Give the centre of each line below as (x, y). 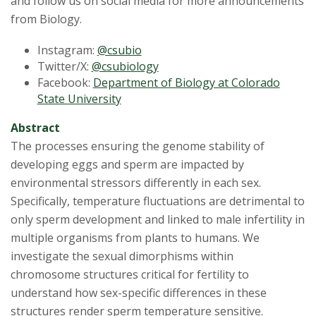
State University (79, 99)
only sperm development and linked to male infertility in (158, 220)
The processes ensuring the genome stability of (138, 146)
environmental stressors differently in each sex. (136, 183)
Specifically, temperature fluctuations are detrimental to (158, 201)
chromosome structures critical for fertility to (130, 275)
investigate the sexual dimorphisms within (122, 256)
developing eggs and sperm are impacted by (127, 165)
